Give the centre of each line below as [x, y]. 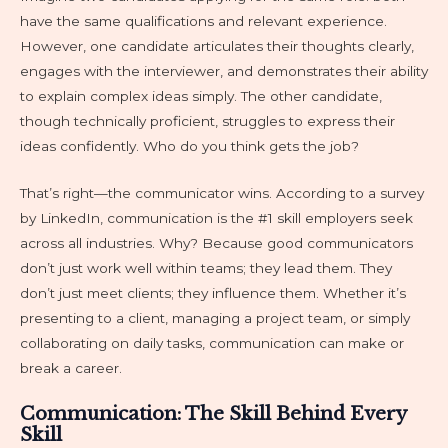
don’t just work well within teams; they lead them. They [206, 267]
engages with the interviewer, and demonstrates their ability [224, 70]
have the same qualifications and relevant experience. [203, 20]
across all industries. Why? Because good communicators [216, 242]
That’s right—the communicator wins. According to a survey [222, 192]
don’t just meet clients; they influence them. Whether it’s [213, 292]
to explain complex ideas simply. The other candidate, [201, 95]
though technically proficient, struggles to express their [207, 120]
